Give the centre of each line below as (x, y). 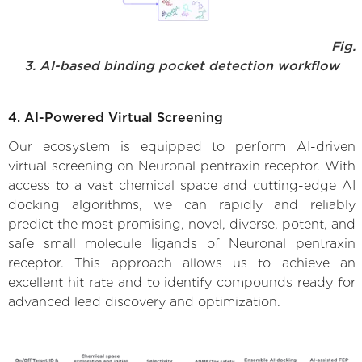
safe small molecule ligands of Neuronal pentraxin (182, 243)
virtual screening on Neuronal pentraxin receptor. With (182, 166)
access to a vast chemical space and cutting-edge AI (182, 185)
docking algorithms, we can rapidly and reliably (182, 204)
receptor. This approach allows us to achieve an (182, 263)
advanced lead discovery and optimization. (144, 301)
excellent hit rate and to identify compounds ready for (182, 282)
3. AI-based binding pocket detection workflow (182, 65)
